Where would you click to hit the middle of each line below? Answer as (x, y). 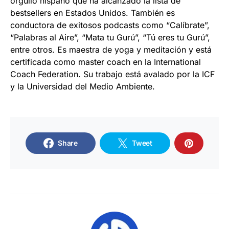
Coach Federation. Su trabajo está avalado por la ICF (112, 74)
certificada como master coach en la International (106, 62)
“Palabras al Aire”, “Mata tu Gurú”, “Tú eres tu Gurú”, (110, 37)
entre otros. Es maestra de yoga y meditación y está (111, 49)
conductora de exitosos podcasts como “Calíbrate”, (110, 25)
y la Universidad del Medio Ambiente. (83, 86)
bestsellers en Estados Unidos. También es (93, 13)
